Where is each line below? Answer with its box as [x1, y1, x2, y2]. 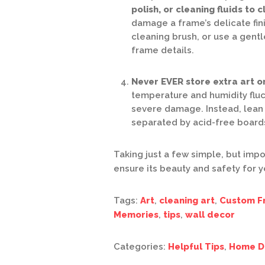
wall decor [185, 209, 235, 220]
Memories [114, 209, 159, 220]
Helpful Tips [168, 241, 224, 252]
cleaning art [159, 195, 215, 206]
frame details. [131, 45, 194, 56]
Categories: [114, 241, 168, 252]
